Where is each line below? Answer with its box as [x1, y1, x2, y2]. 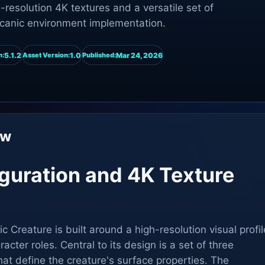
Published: [82, 51, 116, 59]
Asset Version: [22, 51, 70, 59]
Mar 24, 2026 [116, 50, 163, 60]
